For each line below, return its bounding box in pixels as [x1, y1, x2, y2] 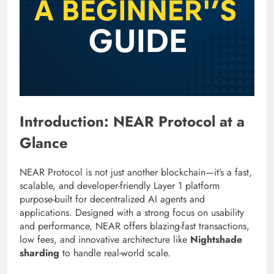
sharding [20, 245, 59, 260]
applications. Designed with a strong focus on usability [20, 205, 244, 220]
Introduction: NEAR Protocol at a [20, 110, 245, 132]
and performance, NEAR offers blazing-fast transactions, [20, 218, 250, 233]
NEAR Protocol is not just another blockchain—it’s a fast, [20, 165, 252, 179]
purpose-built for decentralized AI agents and [20, 191, 205, 206]
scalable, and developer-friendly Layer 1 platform [20, 178, 220, 193]
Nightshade [190, 232, 242, 246]
